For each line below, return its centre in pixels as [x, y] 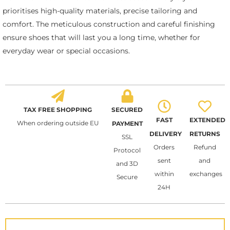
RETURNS [205, 133]
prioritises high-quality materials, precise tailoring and [100, 11]
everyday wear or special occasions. [66, 51]
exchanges [206, 174]
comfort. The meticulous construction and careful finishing [109, 24]
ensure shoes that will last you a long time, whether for [101, 38]
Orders [164, 147]
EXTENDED [208, 120]
